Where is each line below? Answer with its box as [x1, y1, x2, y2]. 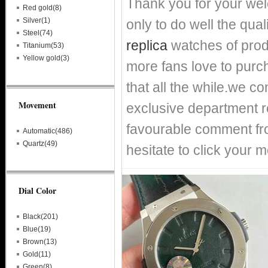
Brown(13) [23, 237, 57, 246]
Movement [19, 99, 56, 111]
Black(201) [23, 212, 58, 221]
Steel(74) [23, 29, 53, 37]
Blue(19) [23, 225, 51, 233]
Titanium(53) [23, 41, 64, 50]
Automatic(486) [23, 127, 72, 135]
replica [126, 38, 167, 53]
